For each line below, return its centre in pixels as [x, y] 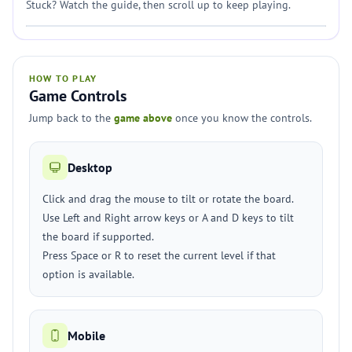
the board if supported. [98, 236]
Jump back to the [71, 118]
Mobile [86, 335]
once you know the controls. [242, 118]
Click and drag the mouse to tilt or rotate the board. [168, 199]
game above [143, 118]
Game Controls [78, 96]
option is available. [88, 274]
